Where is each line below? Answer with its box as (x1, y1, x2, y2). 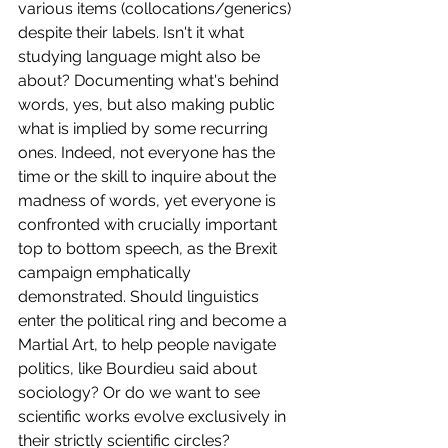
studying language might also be (18, 46, 264, 66)
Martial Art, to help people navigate (18, 334, 280, 354)
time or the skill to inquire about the (18, 166, 280, 186)
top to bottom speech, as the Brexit (18, 238, 281, 258)
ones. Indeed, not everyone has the (18, 142, 279, 162)
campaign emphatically (18, 262, 195, 282)
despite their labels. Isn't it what (18, 22, 248, 42)
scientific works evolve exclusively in (18, 406, 290, 426)
